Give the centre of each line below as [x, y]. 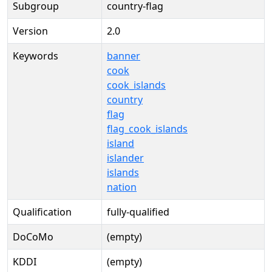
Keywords [36, 56]
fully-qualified [138, 212]
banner [124, 56]
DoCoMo [33, 237]
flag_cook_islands [147, 129]
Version [30, 31]
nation [122, 187]
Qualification [42, 212]
